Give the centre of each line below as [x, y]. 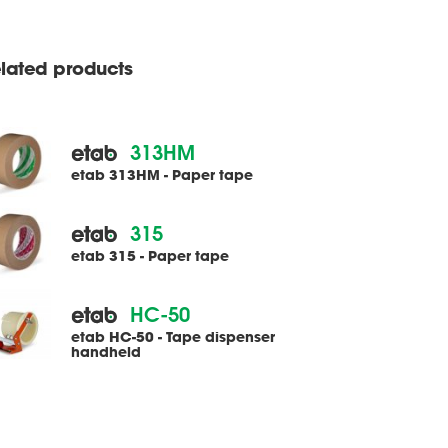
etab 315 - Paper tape [150, 255]
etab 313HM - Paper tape [162, 174]
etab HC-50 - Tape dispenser [173, 336]
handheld [106, 351]
